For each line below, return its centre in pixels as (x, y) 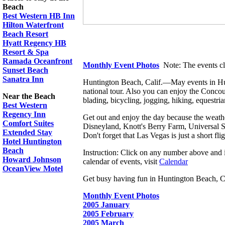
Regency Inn (24, 114)
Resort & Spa (26, 52)
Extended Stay (27, 132)
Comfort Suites (28, 123)
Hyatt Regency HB (34, 43)
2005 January (106, 205)
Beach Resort (25, 34)
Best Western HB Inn (39, 16)
